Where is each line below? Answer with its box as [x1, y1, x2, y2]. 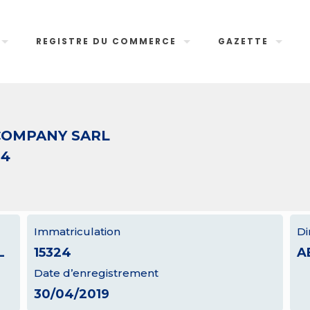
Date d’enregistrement [33, 266, 158, 280]
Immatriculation [33, 225, 120, 238]
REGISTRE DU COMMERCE [36, 35, 177, 47]
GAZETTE [218, 35, 269, 47]
